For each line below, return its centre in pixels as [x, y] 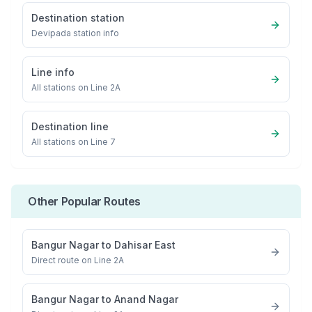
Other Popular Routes [84, 201]
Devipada [51, 33]
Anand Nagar [146, 299]
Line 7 [103, 142]
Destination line [70, 126]
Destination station [78, 18]
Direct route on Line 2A [78, 260]
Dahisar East [145, 245]
